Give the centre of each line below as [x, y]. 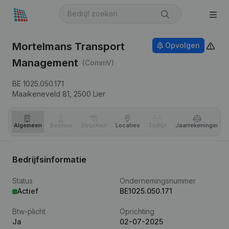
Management [45, 63]
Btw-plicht [29, 211]
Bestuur [61, 125]
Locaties [128, 125]
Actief [28, 191]
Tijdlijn [158, 125]
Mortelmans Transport [68, 47]
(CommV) [98, 63]
